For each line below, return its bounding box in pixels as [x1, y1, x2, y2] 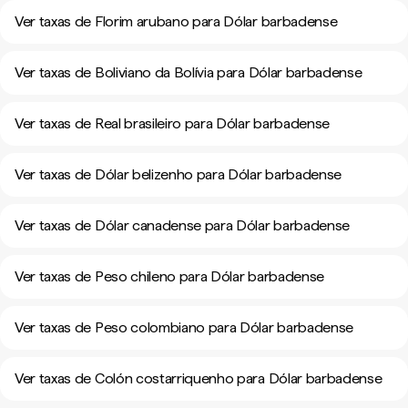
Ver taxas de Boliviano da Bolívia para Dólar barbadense [15, 64, 362, 81]
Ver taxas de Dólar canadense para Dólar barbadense [15, 217, 350, 234]
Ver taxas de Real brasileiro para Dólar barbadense [15, 115, 330, 132]
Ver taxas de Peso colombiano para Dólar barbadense [15, 319, 353, 336]
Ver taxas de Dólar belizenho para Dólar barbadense [15, 166, 342, 183]
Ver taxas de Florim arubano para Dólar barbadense [15, 13, 338, 30]
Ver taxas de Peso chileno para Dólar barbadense [15, 268, 324, 285]
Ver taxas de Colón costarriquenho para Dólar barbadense [15, 370, 382, 387]
